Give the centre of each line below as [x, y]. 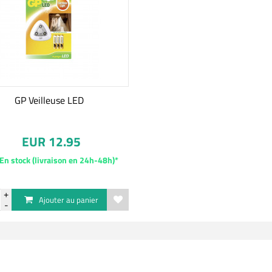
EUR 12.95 [52, 141]
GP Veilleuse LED [49, 100]
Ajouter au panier [68, 200]
